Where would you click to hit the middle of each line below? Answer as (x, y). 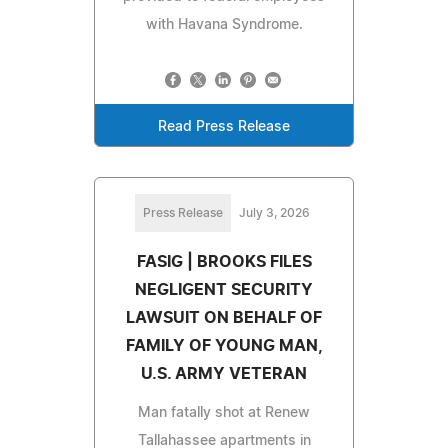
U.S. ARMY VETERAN (224, 373)
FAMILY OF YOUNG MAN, (224, 345)
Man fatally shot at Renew (224, 412)
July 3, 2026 (274, 212)
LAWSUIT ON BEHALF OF (224, 317)
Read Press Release (224, 126)
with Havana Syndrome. (224, 24)
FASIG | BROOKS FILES (224, 261)
